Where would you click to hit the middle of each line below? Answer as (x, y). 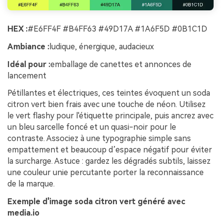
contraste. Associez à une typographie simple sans (99, 139)
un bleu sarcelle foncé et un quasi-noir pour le (92, 127)
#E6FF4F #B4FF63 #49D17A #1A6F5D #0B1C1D (117, 29)
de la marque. (31, 184)
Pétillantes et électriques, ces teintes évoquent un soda (109, 93)
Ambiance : (28, 46)
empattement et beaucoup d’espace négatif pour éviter (110, 150)
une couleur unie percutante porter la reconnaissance (106, 173)
